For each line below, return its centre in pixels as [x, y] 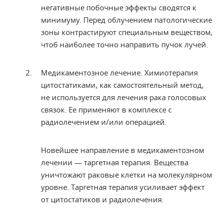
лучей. [196, 44]
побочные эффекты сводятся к [141, 7]
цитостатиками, [70, 85]
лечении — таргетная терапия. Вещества [115, 162]
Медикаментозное [75, 73]
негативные [64, 7]
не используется [72, 97]
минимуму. [62, 20]
